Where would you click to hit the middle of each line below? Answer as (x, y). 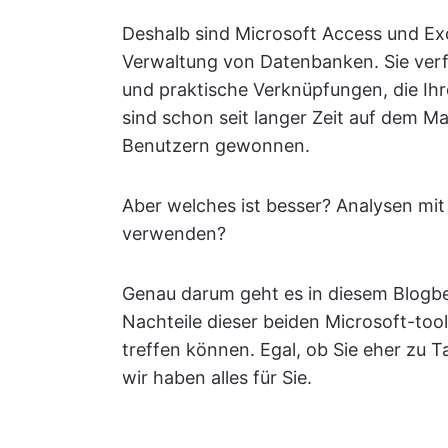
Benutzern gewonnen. (216, 145)
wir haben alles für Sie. (217, 377)
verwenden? (174, 233)
